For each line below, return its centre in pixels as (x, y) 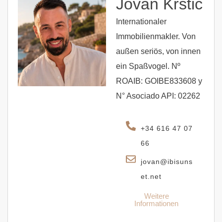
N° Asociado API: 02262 (158, 96)
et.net (151, 176)
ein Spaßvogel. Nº (148, 66)
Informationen (156, 203)
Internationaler (141, 21)
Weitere (156, 196)
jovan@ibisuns (167, 161)
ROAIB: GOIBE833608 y (159, 81)
